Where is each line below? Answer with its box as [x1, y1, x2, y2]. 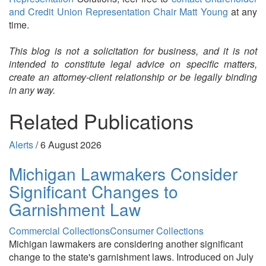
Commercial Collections [9, 224, 110, 237]
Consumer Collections [110, 224, 204, 237]
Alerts [9, 138, 33, 151]
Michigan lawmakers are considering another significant [9, 237, 243, 251]
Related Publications [9, 106, 194, 135]
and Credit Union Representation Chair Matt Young [9, 5, 228, 18]
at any [227, 5, 257, 18]
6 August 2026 [40, 138, 102, 151]
